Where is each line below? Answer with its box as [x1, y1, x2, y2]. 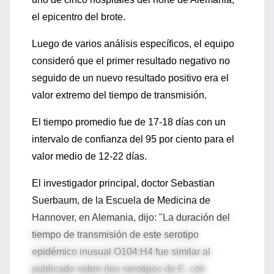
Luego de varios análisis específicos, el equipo [32, 39, 234, 49]
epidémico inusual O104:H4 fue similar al [32, 246, 210, 257]
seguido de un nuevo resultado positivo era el [32, 73, 229, 83]
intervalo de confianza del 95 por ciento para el [32, 134, 234, 144]
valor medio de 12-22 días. [32, 151, 147, 161]
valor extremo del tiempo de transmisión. [32, 90, 207, 100]
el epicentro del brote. [32, 12, 125, 22]
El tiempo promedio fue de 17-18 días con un [32, 117, 226, 127]
